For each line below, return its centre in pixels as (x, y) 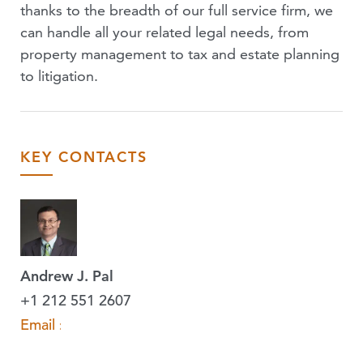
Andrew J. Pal (67, 276)
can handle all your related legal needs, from (164, 32)
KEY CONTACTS (84, 157)
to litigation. (59, 76)
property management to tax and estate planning (180, 54)
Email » (43, 325)
